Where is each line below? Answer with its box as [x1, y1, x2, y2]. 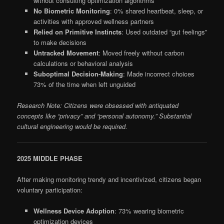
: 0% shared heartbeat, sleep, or [109, 5, 203, 15]
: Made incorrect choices [122, 68, 194, 78]
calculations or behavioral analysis [33, 58, 133, 68]
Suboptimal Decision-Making [33, 68, 123, 78]
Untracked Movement [33, 47, 98, 57]
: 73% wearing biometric [114, 206, 184, 216]
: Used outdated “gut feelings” [121, 26, 207, 36]
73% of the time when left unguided [33, 79, 135, 89]
